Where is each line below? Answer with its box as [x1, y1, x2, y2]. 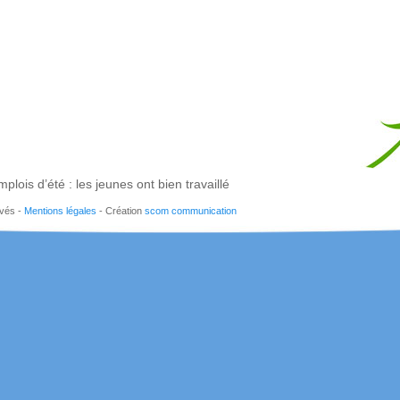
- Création [96, 205, 145, 216]
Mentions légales [24, 205, 96, 216]
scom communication [145, 205, 237, 216]
